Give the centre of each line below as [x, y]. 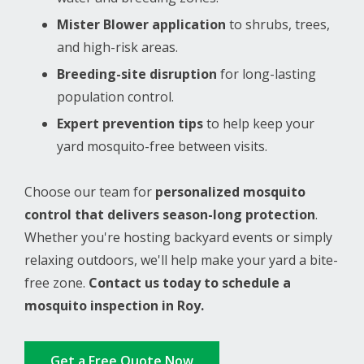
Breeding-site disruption [137, 74]
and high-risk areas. [117, 47]
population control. [115, 96]
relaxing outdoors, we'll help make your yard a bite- [181, 260]
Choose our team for [90, 192]
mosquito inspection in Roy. [114, 306]
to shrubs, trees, [278, 24]
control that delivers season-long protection [170, 215]
